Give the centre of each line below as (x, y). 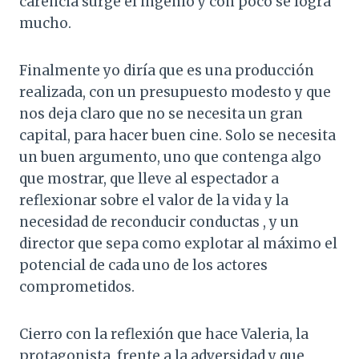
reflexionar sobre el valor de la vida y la (154, 201)
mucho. (45, 24)
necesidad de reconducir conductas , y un (159, 222)
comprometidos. (77, 287)
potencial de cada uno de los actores (143, 266)
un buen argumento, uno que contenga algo (170, 157)
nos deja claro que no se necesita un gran (161, 114)
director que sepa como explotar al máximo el (178, 244)
